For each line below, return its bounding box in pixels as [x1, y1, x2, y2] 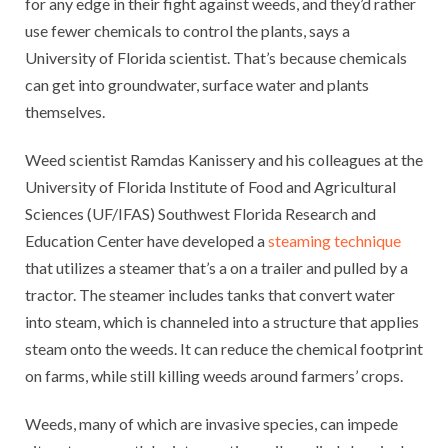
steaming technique [268, 230, 401, 250]
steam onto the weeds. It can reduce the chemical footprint [25, 338, 423, 358]
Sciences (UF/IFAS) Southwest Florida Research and [25, 203, 376, 223]
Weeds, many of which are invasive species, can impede [25, 413, 398, 433]
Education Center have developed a [25, 230, 268, 250]
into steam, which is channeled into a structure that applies [25, 311, 419, 331]
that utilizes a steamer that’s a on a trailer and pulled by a [25, 257, 408, 277]
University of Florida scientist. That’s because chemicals [25, 47, 407, 67]
